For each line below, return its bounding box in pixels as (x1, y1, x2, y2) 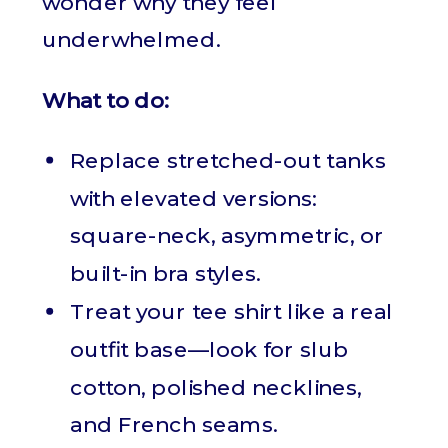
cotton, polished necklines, (70, 373, 362, 401)
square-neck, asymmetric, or (70, 222, 384, 250)
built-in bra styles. (70, 260, 261, 288)
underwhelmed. (42, 26, 220, 54)
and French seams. (70, 411, 278, 439)
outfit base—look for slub (70, 336, 349, 363)
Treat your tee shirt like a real (70, 298, 394, 325)
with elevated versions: (70, 184, 317, 212)
